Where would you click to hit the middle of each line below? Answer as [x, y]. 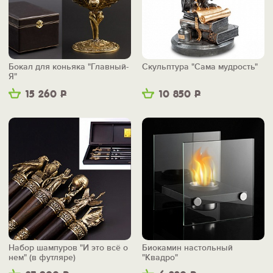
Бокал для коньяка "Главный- [69, 67]
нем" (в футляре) [42, 258]
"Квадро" [160, 258]
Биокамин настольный [187, 248]
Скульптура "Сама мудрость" [200, 67]
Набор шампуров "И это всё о [68, 248]
